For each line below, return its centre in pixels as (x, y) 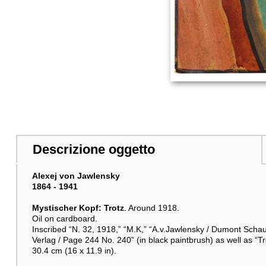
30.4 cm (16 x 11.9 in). (74, 250)
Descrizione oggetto (94, 150)
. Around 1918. (151, 208)
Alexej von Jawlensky (76, 175)
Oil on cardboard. (64, 218)
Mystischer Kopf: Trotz (78, 208)
